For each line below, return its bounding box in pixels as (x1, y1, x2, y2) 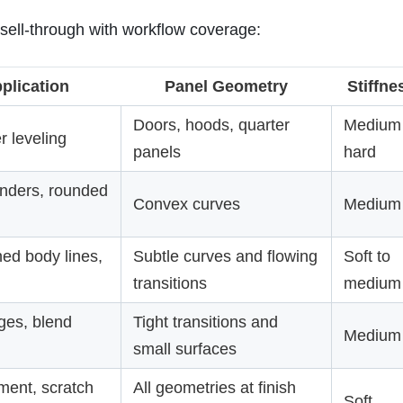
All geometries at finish (133, 379, 296, 397)
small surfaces (133, 340, 237, 358)
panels (133, 143, 181, 161)
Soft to (344, 247, 390, 265)
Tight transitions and (133, 313, 278, 331)
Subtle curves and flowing (133, 247, 318, 265)
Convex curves (133, 195, 240, 213)
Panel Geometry (164, 77, 288, 95)
